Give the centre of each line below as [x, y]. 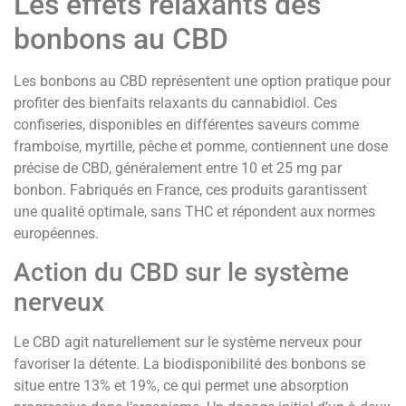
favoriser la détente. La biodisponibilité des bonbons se [189, 364]
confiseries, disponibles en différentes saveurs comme [186, 124]
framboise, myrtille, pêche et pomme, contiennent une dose [201, 146]
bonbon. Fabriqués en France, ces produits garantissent [190, 189]
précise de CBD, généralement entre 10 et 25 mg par [178, 168]
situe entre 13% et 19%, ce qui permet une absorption [181, 386]
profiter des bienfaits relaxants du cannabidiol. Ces [175, 102]
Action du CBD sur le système [181, 273]
